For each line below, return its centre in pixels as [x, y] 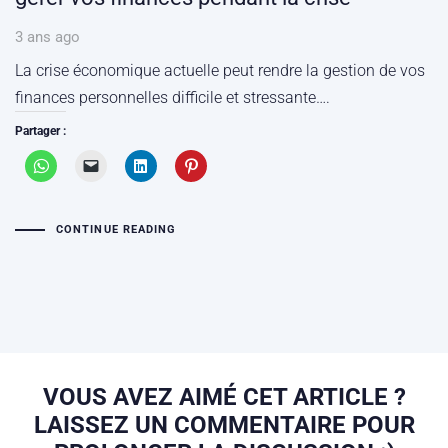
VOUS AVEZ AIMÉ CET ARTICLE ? [224, 397]
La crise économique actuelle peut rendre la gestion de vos [220, 70]
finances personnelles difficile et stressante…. [172, 97]
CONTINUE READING [116, 230]
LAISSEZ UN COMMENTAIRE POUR [224, 425]
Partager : [40, 130]
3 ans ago [47, 37]
